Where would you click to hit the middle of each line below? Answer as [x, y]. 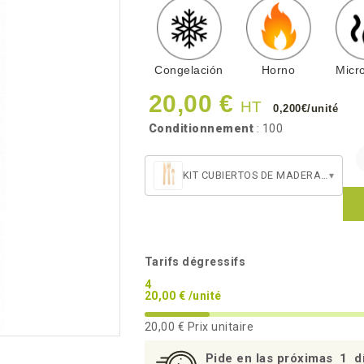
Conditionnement [201, 128]
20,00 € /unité [183, 296]
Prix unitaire [219, 327]
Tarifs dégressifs [195, 262]
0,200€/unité [308, 108]
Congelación [189, 70]
